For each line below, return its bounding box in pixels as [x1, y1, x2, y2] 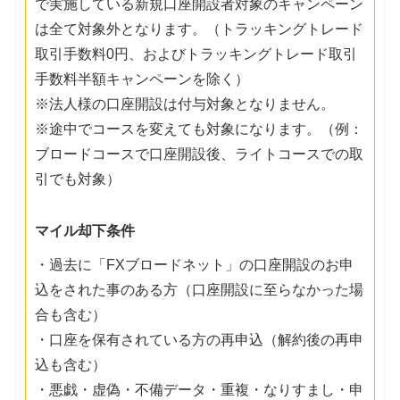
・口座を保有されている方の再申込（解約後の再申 [35, 331, 364, 347]
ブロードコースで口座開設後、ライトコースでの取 [35, 146, 364, 162]
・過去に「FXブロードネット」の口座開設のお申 [35, 256, 354, 272]
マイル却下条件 [35, 222, 136, 238]
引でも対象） [35, 171, 121, 187]
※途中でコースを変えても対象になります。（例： [35, 121, 364, 137]
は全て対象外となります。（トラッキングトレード [35, 21, 364, 37]
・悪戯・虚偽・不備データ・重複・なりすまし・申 [35, 381, 364, 397]
